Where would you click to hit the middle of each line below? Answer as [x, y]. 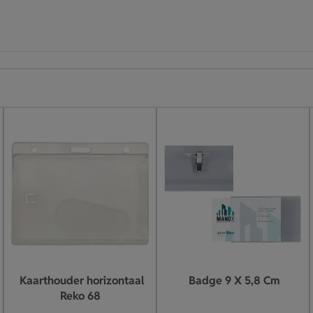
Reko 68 [80, 296]
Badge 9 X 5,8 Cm [234, 281]
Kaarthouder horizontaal [81, 281]
